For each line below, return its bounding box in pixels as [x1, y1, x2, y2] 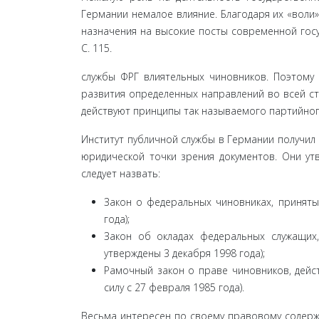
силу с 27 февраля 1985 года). [104, 281, 244, 294]
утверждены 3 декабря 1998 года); [104, 246, 265, 260]
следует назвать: [81, 167, 160, 180]
